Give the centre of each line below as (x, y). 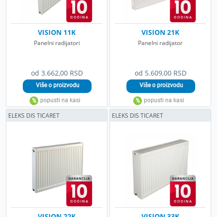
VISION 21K (160, 32)
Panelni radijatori (57, 43)
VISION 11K (57, 32)
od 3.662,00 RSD (57, 73)
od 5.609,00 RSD (160, 73)
